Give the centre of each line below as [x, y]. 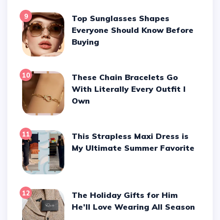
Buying [86, 41]
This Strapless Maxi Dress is [75, 136]
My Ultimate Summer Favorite [133, 148]
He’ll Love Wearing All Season [134, 206]
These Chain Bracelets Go [75, 77]
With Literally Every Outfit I [129, 89]
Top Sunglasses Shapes [75, 18]
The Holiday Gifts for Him [75, 195]
